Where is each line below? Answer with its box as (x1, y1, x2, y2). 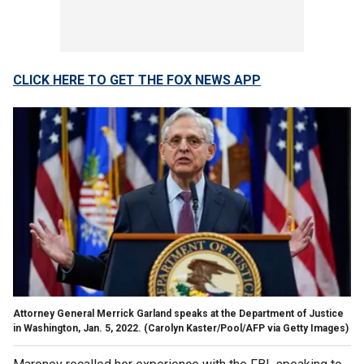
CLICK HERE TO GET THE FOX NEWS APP (13, 71, 261, 88)
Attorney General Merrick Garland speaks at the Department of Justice (13, 307, 344, 319)
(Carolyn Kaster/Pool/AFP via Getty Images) (144, 322, 349, 334)
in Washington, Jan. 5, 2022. (13, 322, 141, 334)
